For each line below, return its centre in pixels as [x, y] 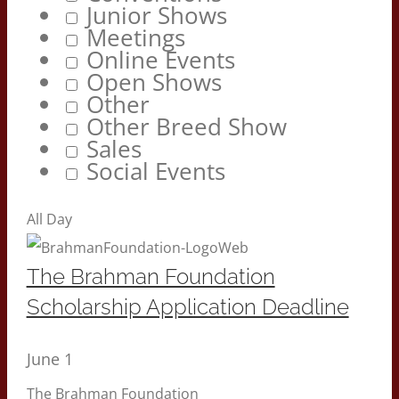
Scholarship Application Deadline [187, 307]
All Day [49, 220]
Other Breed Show [186, 126]
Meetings [135, 37]
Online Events [160, 60]
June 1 [49, 359]
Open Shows [154, 82]
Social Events [155, 171]
